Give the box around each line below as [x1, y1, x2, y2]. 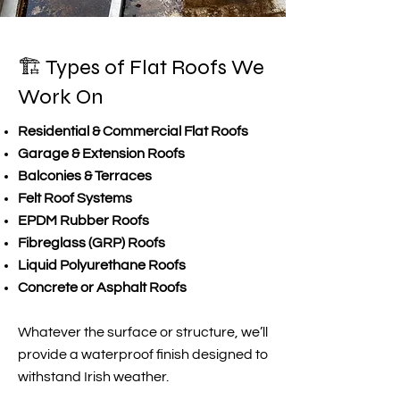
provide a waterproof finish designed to [18, 347, 268, 362]
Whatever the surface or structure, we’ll [18, 325, 268, 339]
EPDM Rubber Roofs [18, 213, 149, 228]
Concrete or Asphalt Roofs [18, 280, 187, 295]
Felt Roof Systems [18, 191, 132, 205]
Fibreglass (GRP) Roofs [18, 236, 165, 250]
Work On [18, 84, 104, 110]
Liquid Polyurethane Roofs [18, 258, 186, 272]
